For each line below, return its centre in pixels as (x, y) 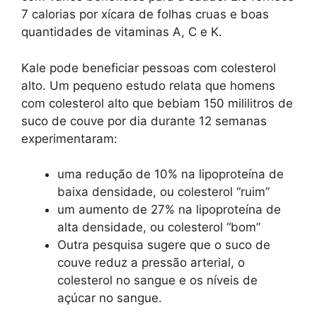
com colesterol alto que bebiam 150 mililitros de (157, 103)
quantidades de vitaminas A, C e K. (122, 32)
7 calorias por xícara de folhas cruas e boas (145, 15)
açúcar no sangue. (110, 298)
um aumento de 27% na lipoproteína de (169, 210)
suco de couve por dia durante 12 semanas (144, 121)
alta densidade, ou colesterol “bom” (159, 227)
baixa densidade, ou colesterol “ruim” (163, 192)
